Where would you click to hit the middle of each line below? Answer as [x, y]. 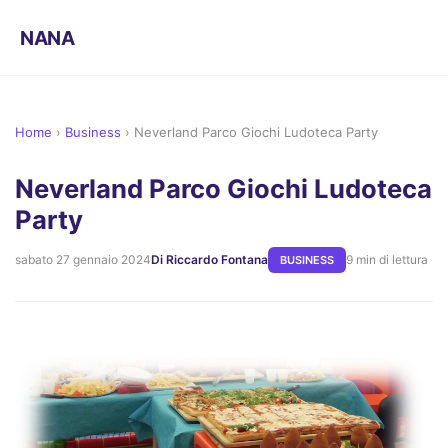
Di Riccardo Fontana [209, 260]
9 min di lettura [387, 260]
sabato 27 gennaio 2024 [83, 260]
